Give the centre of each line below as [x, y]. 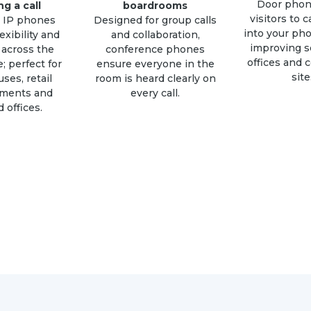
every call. [155, 93]
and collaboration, [155, 35]
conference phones [155, 50]
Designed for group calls [155, 20]
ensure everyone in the [155, 64]
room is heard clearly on [155, 79]
